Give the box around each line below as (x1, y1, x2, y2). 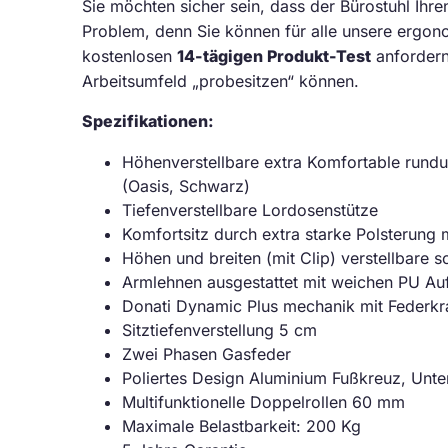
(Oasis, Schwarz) (122, 176, 250, 196)
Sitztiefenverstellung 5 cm (122, 320, 317, 340)
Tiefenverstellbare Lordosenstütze (122, 200, 378, 220)
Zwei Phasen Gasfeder (122, 344, 291, 364)
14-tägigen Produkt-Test (177, 46, 371, 66)
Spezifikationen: (82, 111, 214, 131)
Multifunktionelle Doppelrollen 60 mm (122, 392, 405, 412)
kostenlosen (82, 46, 177, 66)
